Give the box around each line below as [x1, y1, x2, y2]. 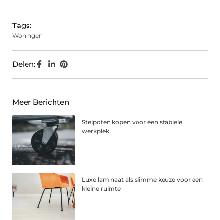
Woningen [12, 32, 43, 40]
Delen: [12, 59, 35, 69]
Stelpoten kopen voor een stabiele [82, 118, 183, 126]
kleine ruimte [82, 185, 121, 192]
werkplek [82, 127, 110, 135]
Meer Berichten [12, 97, 69, 107]
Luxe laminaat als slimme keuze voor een [82, 176, 203, 184]
